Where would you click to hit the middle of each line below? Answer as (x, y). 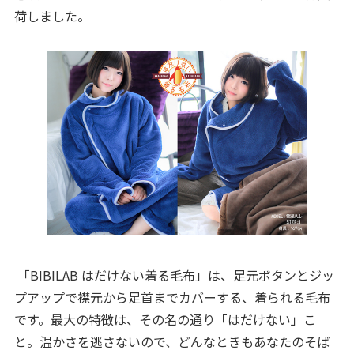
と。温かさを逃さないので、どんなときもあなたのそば (171, 342)
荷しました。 (52, 15)
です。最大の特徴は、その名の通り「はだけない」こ (165, 320)
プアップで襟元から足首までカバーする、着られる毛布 (172, 298)
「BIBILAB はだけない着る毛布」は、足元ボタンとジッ (174, 275)
